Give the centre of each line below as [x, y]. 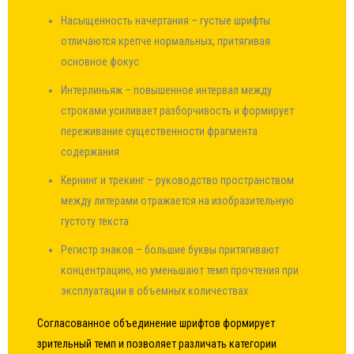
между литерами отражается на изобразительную [178, 201]
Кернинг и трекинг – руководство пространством [178, 180]
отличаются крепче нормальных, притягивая [166, 41]
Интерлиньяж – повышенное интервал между [167, 90]
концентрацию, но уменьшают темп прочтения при [180, 270]
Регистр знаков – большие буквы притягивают [170, 250]
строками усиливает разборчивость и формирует [178, 111]
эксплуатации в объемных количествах [155, 291]
